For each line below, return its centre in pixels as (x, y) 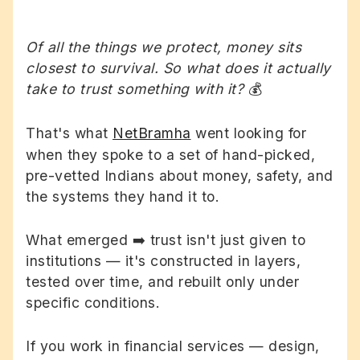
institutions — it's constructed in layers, (163, 261)
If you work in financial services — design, (173, 346)
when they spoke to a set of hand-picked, (170, 155)
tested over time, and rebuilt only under (162, 282)
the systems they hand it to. (123, 197)
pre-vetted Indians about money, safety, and (180, 176)
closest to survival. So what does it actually (178, 67)
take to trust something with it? (137, 88)
